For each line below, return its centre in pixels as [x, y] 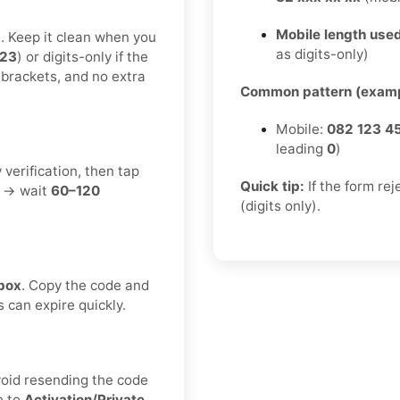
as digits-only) [322, 54]
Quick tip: [272, 187]
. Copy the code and [85, 286]
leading [301, 149]
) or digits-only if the [83, 57]
